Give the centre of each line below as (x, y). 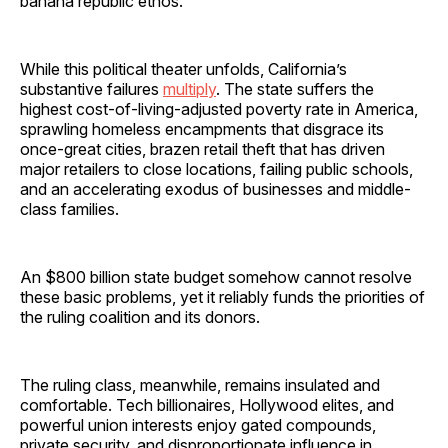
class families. (71, 208)
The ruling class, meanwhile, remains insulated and (200, 384)
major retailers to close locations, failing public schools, (216, 168)
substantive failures (91, 88)
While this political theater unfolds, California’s (183, 68)
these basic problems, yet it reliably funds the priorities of (222, 296)
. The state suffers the (295, 88)
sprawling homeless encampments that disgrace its (202, 128)
